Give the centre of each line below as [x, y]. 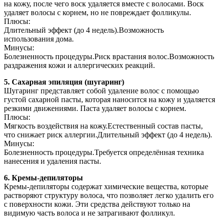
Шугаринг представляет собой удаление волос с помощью [101, 90]
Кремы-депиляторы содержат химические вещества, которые [106, 186]
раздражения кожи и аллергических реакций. [79, 65]
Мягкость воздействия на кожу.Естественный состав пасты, [103, 126]
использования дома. [39, 39]
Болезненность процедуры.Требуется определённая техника [104, 152]
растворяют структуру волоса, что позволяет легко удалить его [109, 195]
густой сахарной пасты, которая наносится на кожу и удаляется [109, 99]
